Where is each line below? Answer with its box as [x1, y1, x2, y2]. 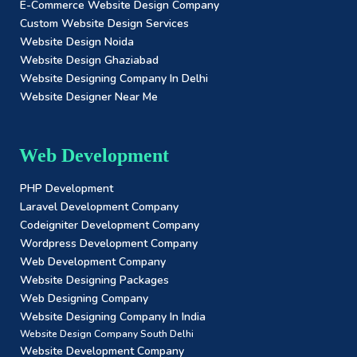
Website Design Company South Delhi [20, 328, 194, 340]
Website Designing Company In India [20, 309, 206, 324]
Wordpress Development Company [20, 236, 198, 251]
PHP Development [20, 181, 113, 196]
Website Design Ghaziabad [20, 53, 159, 68]
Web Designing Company [20, 291, 148, 306]
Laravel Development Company [20, 199, 178, 214]
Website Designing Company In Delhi [20, 71, 208, 86]
